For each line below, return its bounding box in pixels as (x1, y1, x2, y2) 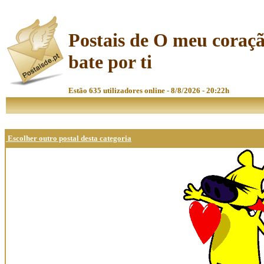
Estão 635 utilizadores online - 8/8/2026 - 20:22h (68, 85, 229, 95)
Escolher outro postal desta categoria (6, 134, 131, 143)
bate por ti (68, 51, 152, 73)
